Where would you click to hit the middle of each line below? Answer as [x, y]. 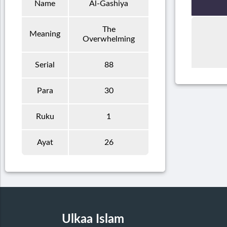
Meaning [45, 34]
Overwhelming [109, 39]
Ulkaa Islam [93, 219]
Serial [45, 65]
